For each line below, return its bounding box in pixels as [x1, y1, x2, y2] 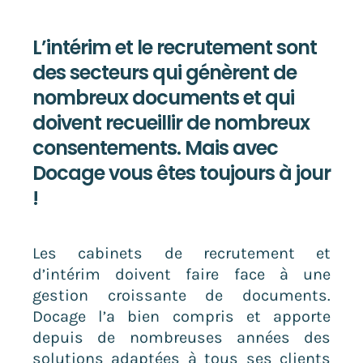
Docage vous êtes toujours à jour [32, 159, 331, 186]
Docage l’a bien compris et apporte [32, 306, 331, 326]
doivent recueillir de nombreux [32, 109, 310, 136]
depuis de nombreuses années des [32, 327, 331, 347]
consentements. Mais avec [32, 134, 278, 161]
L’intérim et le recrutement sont [32, 33, 317, 61]
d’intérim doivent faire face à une [32, 264, 331, 284]
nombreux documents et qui [32, 83, 294, 111]
